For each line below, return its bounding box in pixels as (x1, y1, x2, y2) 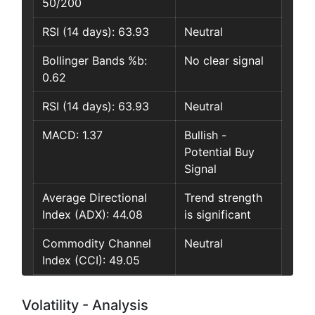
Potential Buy (184, 145, 255, 160)
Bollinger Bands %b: (42, 53, 147, 68)
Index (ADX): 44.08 (42, 207, 143, 222)
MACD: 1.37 (42, 128, 103, 143)
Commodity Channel (42, 236, 151, 251)
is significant (184, 207, 251, 222)
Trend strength (184, 191, 262, 205)
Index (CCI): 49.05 (42, 253, 140, 268)
